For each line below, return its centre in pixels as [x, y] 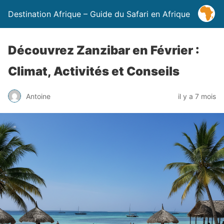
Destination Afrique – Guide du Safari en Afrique [99, 14]
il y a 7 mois [197, 96]
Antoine [38, 96]
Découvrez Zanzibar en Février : [104, 50]
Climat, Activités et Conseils [94, 71]
